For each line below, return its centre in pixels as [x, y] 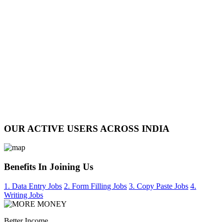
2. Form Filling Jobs [95, 186]
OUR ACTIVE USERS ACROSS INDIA [87, 128]
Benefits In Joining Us [49, 167]
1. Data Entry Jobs [33, 186]
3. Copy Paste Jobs [159, 186]
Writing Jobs [24, 195]
